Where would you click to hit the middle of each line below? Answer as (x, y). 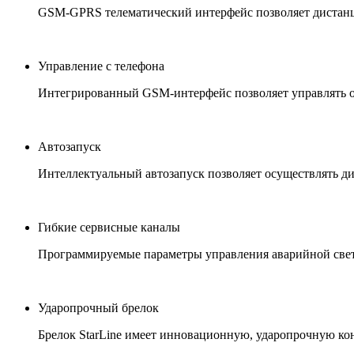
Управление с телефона (101, 66)
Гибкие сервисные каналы (109, 227)
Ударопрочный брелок (98, 307)
